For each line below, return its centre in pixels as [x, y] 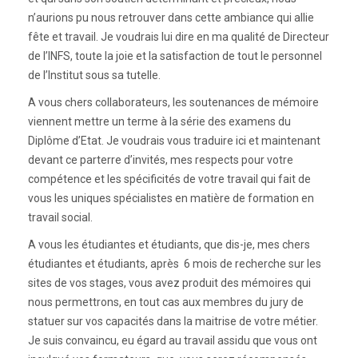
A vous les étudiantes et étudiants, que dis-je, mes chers [169, 245]
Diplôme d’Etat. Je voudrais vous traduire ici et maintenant [174, 141]
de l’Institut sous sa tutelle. [94, 76]
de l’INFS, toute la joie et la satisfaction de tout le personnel [175, 56]
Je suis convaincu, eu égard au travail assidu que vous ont [173, 341]
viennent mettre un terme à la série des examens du [159, 122]
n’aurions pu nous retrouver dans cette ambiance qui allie [171, 18]
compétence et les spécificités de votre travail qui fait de [169, 179]
